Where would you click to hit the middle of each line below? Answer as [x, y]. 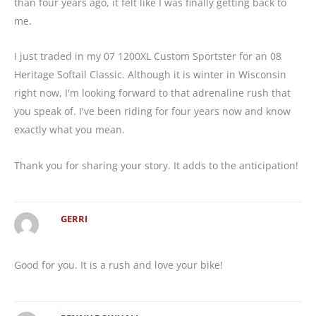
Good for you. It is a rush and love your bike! [119, 265]
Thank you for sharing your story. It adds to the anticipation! [156, 165]
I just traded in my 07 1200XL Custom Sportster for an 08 [148, 56]
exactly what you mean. [69, 130]
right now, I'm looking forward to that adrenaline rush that [152, 93]
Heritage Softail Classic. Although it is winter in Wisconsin [150, 75]
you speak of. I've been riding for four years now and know [152, 111]
